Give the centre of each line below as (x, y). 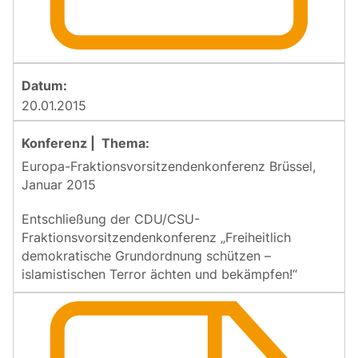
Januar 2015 (59, 184)
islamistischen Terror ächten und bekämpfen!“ (159, 274)
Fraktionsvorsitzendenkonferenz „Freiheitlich (156, 237)
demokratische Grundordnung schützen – (146, 255)
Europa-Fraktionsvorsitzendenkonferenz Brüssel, (169, 166)
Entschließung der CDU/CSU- (111, 219)
